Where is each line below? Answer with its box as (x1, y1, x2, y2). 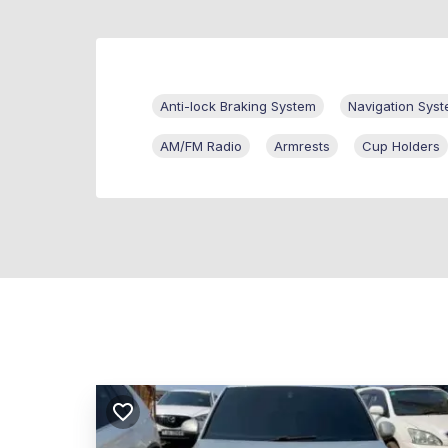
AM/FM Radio (160, 138, 242, 155)
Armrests (274, 138, 330, 155)
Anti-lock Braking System (160, 98, 316, 115)
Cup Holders (362, 138, 440, 155)
